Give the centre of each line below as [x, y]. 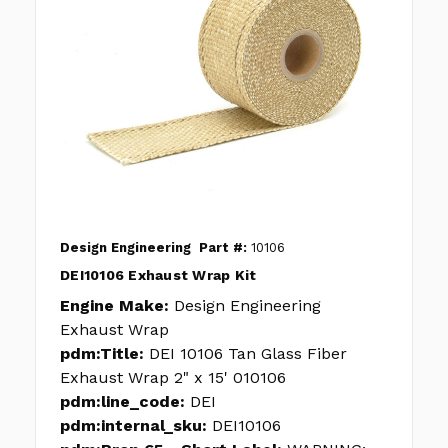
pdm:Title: [102, 354]
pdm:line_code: [122, 402]
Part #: [223, 248]
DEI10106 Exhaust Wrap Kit [158, 275]
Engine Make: [114, 306]
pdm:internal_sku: [133, 426]
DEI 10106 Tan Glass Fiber [248, 354]
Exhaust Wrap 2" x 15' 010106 [173, 378]
